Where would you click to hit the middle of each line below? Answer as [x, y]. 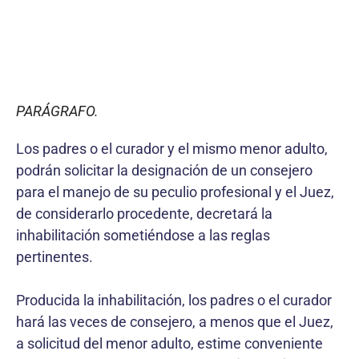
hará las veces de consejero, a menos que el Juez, [175, 321]
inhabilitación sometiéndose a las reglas [143, 235]
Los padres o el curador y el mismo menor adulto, [172, 148]
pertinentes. [54, 256]
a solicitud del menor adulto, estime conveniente [169, 343]
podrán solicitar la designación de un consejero [164, 170]
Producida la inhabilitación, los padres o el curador [174, 300]
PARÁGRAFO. [57, 111]
